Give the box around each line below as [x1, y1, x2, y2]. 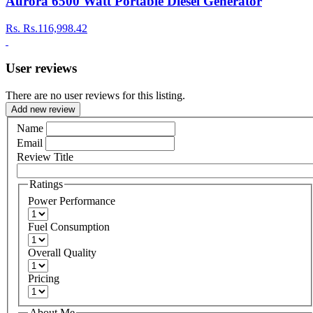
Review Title [17, 151, 73, 163]
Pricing [28, 272, 59, 284]
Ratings [29, 178, 63, 191]
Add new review [11, 103, 75, 115]
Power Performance [28, 194, 115, 207]
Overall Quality [28, 246, 96, 259]
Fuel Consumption [28, 220, 110, 233]
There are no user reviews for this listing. [6, 89, 185, 101]
